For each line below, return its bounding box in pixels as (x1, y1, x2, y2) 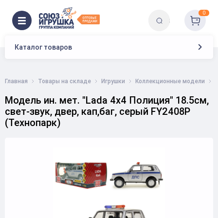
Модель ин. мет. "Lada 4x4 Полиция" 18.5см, (5, 94, 209, 106)
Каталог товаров (15, 43, 72, 52)
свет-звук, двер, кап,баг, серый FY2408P (5, 105, 190, 117)
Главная (5, 77, 28, 85)
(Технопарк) (5, 116, 61, 128)
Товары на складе (38, 77, 91, 85)
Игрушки (101, 77, 125, 85)
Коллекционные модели (135, 77, 205, 85)
